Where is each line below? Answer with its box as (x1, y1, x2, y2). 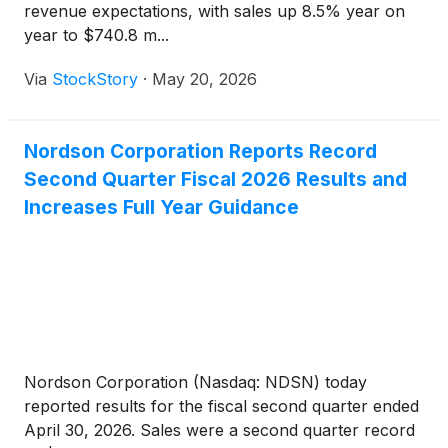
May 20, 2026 (152, 69, 257, 90)
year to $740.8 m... (24, 25, 169, 46)
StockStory (52, 69, 138, 90)
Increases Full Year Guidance (24, 195, 299, 220)
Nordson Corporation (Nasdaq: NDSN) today (24, 372, 367, 393)
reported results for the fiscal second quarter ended (24, 396, 419, 417)
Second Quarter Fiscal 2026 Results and (24, 167, 407, 192)
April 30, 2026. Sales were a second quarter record (24, 420, 415, 441)
